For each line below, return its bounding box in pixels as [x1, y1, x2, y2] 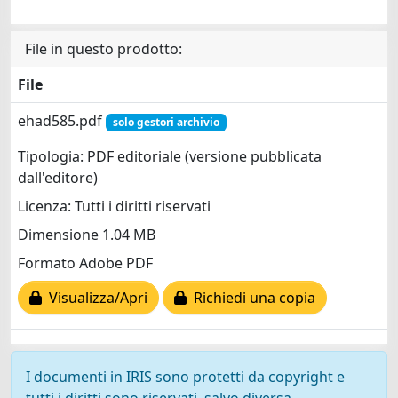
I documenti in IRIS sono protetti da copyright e [26, 367, 345, 386]
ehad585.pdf [18, 111, 106, 131]
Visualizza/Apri [42, 288, 147, 308]
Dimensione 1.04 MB [18, 225, 155, 245]
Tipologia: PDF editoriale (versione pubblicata [18, 147, 322, 167]
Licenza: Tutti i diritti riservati [18, 196, 211, 217]
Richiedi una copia [187, 288, 315, 308]
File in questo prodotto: [25, 39, 182, 59]
